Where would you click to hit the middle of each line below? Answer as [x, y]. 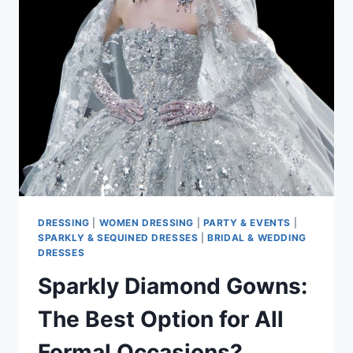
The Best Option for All [161, 319]
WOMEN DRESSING [146, 222]
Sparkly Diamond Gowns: [173, 286]
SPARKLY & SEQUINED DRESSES [118, 237]
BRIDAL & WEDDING [257, 237]
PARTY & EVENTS [247, 222]
